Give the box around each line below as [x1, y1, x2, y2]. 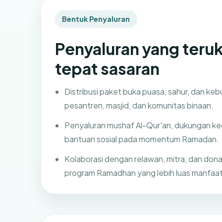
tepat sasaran [55, 58, 160, 78]
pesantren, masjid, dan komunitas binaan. [64, 100, 214, 111]
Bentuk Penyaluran [62, 14, 130, 24]
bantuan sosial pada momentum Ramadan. [64, 134, 220, 145]
